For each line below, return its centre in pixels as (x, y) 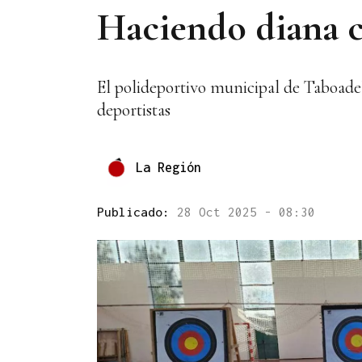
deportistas (134, 110)
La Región (168, 167)
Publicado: (137, 212)
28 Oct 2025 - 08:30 (246, 212)
